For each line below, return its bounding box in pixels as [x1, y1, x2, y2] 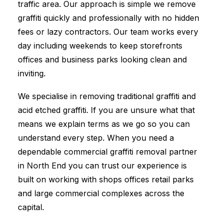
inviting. [18, 68, 46, 78]
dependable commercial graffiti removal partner [18, 147, 197, 157]
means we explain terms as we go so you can [18, 119, 190, 129]
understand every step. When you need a [18, 133, 174, 143]
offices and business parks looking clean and [18, 55, 187, 64]
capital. [18, 202, 44, 212]
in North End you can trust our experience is [18, 161, 187, 170]
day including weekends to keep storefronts [18, 41, 182, 51]
